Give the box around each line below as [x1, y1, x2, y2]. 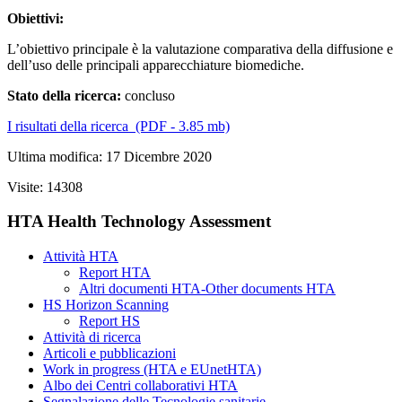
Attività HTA [43, 249, 118, 265]
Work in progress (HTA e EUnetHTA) [43, 362, 261, 378]
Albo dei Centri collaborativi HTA [43, 378, 238, 394]
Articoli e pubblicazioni [43, 345, 176, 362]
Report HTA [79, 265, 151, 281]
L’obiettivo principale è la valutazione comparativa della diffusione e [7, 40, 393, 57]
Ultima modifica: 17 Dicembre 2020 [7, 148, 212, 164]
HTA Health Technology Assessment [7, 212, 271, 232]
